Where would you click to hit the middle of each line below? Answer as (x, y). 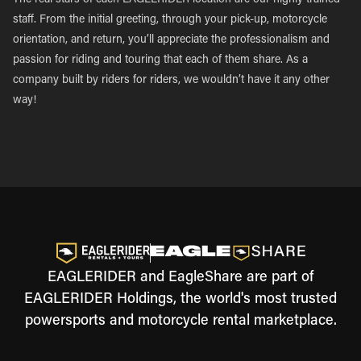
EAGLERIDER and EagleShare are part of (180, 278)
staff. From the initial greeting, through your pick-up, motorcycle (170, 20)
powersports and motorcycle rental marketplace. (180, 322)
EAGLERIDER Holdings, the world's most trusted (180, 300)
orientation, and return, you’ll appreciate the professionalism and (171, 40)
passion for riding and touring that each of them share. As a (160, 60)
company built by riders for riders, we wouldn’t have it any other (171, 81)
